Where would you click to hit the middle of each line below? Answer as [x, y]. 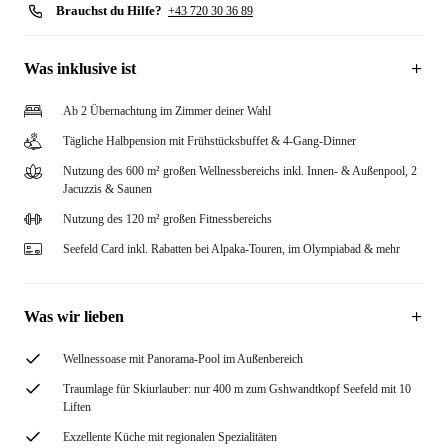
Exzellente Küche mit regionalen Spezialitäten [170, 437]
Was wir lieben [74, 316]
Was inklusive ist [80, 68]
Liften [77, 407]
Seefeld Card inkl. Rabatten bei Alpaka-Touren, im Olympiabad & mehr [231, 249]
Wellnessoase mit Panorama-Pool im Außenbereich [183, 359]
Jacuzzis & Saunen [107, 189]
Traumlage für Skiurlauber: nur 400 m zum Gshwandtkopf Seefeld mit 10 [237, 389]
